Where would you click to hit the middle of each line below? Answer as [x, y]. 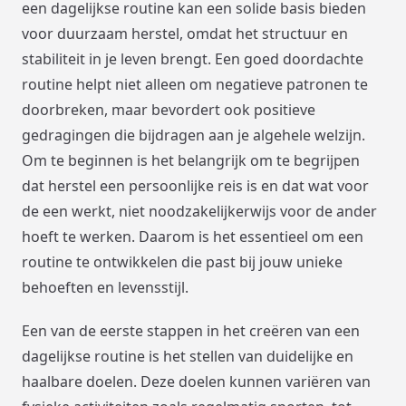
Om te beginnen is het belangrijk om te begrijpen [191, 160]
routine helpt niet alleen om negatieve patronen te [195, 84]
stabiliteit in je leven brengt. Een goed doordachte [193, 58]
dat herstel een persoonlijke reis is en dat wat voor [195, 185]
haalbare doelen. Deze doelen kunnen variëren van [196, 381]
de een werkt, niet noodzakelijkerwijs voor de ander [199, 211]
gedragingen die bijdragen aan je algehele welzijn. [193, 135]
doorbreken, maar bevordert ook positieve [169, 109]
